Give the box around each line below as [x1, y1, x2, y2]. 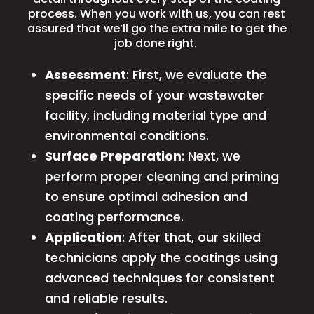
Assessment [44, 65, 126, 83]
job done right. [114, 34, 200, 51]
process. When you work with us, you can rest [28, 5, 286, 22]
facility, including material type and [44, 106, 266, 124]
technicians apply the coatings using [44, 248, 278, 266]
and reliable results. [44, 289, 168, 307]
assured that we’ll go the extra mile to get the [27, 20, 287, 36]
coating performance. [44, 207, 184, 226]
